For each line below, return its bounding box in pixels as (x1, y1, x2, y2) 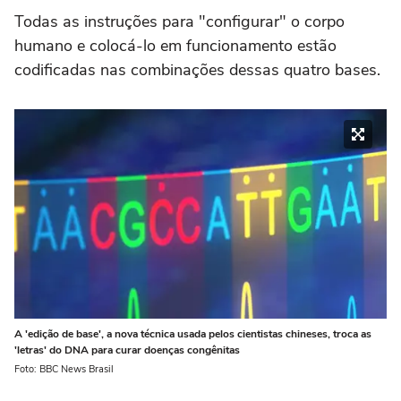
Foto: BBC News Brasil (14, 362, 114, 376)
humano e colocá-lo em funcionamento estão (14, 34, 337, 56)
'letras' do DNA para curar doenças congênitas (14, 342, 240, 357)
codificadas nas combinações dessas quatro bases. (14, 58, 380, 81)
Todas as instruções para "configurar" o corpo (14, 10, 345, 32)
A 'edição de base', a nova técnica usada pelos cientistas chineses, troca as (14, 326, 371, 341)
